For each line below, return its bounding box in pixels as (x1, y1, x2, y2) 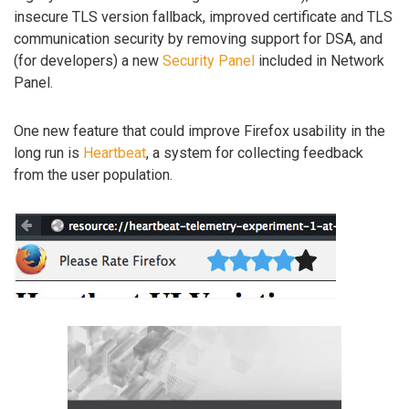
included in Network (255, 52, 384, 70)
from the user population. (14, 166, 173, 184)
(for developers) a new (14, 52, 163, 70)
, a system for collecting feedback (146, 144, 363, 163)
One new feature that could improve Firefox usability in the (14, 122, 385, 141)
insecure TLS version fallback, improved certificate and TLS (14, 8, 393, 26)
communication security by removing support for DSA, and (14, 30, 383, 48)
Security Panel (163, 52, 255, 70)
